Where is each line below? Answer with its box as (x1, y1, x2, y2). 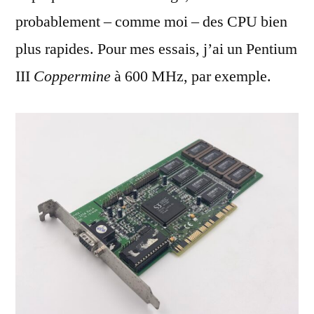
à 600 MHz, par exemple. (111, 66, 271, 86)
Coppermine (34, 66, 111, 86)
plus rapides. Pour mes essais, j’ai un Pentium (15, 39, 297, 59)
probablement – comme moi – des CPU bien (15, 11, 287, 32)
